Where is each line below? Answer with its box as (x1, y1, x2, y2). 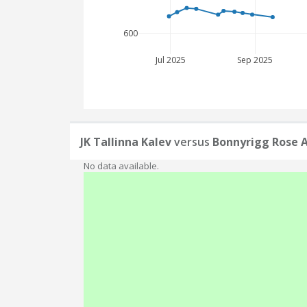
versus (171, 134, 212, 149)
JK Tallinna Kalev (80, 134, 171, 149)
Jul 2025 (153, 54, 186, 66)
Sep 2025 (237, 54, 273, 66)
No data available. (84, 160, 159, 172)
